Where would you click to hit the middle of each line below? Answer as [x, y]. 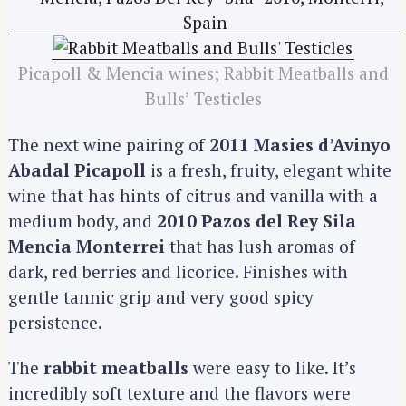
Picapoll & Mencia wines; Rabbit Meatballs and [203, 72]
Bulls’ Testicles [203, 98]
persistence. [55, 322]
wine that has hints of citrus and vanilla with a [193, 195]
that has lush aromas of [260, 246]
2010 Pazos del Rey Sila [256, 220]
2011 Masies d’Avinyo [300, 144]
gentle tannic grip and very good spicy [161, 296]
